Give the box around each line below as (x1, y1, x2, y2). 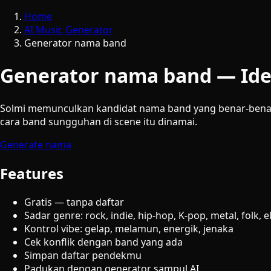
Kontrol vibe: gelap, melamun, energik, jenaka (24, 221, 233, 235)
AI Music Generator (24, 23, 113, 36)
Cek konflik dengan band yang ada (24, 235, 183, 249)
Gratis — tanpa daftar (24, 195, 124, 209)
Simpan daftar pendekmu (24, 248, 142, 262)
